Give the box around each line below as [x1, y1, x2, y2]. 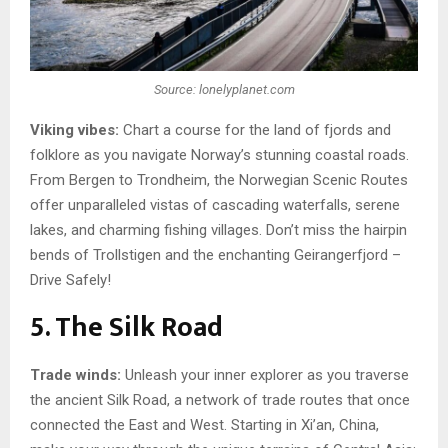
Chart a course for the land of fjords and [119, 121, 391, 140]
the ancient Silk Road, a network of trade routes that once [30, 391, 410, 410]
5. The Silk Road [30, 304, 223, 352]
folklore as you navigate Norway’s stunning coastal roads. [30, 146, 409, 165]
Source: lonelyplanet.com [153, 81, 295, 97]
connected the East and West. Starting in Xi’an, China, [30, 416, 379, 435]
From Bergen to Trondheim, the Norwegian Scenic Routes [30, 171, 408, 190]
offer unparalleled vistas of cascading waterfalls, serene [30, 196, 400, 215]
